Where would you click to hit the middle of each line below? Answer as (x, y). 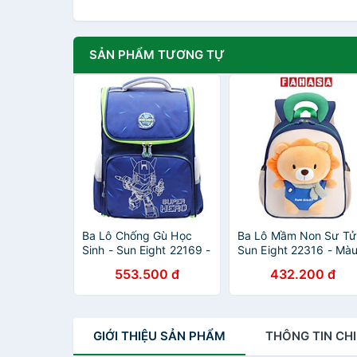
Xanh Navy (267, 264)
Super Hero (112, 264)
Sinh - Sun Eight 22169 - (147, 250)
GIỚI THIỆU (125, 336)
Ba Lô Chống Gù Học (137, 235)
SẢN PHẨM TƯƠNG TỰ (157, 55)
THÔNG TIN (300, 336)
